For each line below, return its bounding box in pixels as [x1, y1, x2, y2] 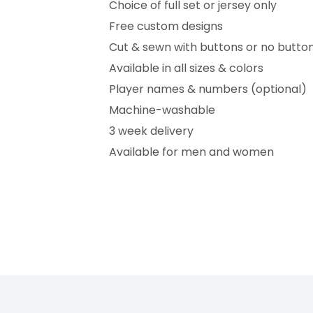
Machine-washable [109, 102, 216, 119]
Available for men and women [109, 144, 275, 161]
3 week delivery [109, 123, 194, 140]
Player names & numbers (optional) [109, 81, 307, 98]
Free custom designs [109, 18, 224, 35]
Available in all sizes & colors [109, 60, 264, 77]
